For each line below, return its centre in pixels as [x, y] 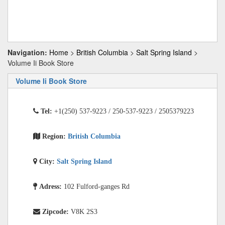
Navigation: [27, 52]
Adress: [51, 186]
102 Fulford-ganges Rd [97, 186]
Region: [55, 136]
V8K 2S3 [84, 211]
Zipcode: [57, 211]
